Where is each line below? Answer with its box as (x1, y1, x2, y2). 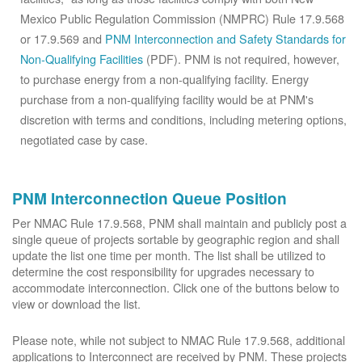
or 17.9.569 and (20, 30, 105, 47)
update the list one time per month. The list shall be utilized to (12, 246, 326, 263)
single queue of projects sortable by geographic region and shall (12, 230, 339, 247)
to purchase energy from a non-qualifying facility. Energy (20, 70, 309, 87)
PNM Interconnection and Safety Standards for (105, 30, 346, 47)
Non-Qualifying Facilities (20, 50, 143, 67)
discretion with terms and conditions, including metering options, (20, 111, 347, 128)
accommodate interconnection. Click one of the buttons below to (12, 279, 339, 296)
